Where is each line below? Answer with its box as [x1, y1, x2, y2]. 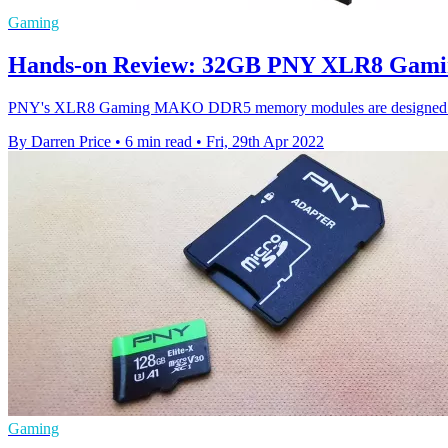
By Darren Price [8, 132, 111, 150]
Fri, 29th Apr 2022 [206, 132, 324, 150]
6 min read [125, 132, 192, 150]
